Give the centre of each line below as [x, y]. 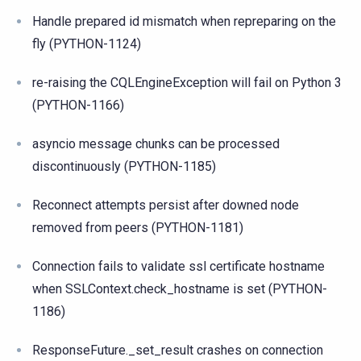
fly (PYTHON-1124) [87, 44]
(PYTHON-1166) [78, 105]
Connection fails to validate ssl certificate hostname [178, 266]
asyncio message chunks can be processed [156, 143]
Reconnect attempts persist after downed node [166, 205]
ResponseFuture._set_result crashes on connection [178, 350]
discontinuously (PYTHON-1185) [124, 166]
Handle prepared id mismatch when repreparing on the [184, 21]
